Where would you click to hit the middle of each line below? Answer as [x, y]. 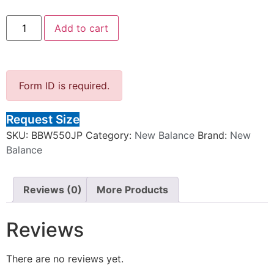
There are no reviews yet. [65, 258]
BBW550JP [57, 135]
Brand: [214, 135]
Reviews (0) [53, 189]
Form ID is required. [64, 85]
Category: [110, 135]
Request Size [43, 119]
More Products [132, 189]
